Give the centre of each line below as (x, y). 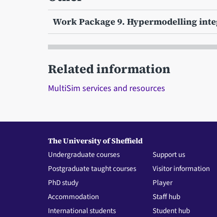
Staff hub (167, 196)
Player (163, 182)
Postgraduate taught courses (92, 168)
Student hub (171, 210)
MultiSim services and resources (106, 88)
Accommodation (73, 196)
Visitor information (181, 168)
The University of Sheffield (95, 140)
